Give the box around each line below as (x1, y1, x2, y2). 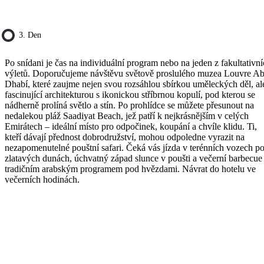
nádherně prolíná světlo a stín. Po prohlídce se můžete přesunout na (5, 100, 254, 110)
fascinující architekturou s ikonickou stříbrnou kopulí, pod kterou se (5, 89, 255, 100)
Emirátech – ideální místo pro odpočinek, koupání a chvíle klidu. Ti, (5, 121, 257, 131)
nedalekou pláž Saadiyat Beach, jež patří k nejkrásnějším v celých (5, 110, 249, 121)
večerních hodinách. (5, 174, 80, 184)
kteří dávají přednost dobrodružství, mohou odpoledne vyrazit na (5, 131, 245, 142)
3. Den (19, 30, 41, 39)
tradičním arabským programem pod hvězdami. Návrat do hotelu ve (5, 163, 256, 174)
